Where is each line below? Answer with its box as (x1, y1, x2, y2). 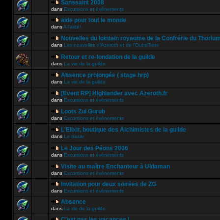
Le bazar (64, 134, 84, 139)
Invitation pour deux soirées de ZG (61, 181, 156, 188)
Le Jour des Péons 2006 (61, 145, 128, 152)
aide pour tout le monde (61, 17, 126, 24)
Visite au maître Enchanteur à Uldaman (61, 163, 170, 170)
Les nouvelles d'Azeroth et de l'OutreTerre (64, 42, 159, 48)
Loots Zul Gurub (61, 108, 105, 115)
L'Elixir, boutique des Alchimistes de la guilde (61, 126, 186, 133)
